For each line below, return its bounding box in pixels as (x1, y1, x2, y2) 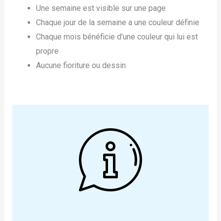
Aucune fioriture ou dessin (36, 60, 126, 70)
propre (36, 46, 59, 56)
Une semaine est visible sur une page (36, 3, 166, 13)
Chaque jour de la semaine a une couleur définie (36, 17, 199, 27)
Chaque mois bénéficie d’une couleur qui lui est (36, 32, 198, 41)
